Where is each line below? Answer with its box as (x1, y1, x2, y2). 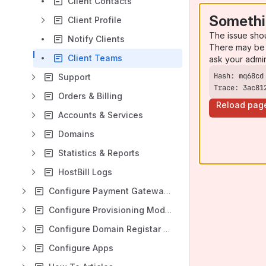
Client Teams (68, 53, 122, 63)
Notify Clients (68, 34, 125, 44)
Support (58, 72, 91, 82)
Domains (58, 129, 94, 139)
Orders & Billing (58, 91, 122, 101)
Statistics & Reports (58, 148, 140, 158)
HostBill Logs (58, 167, 112, 177)
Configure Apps (49, 243, 113, 253)
